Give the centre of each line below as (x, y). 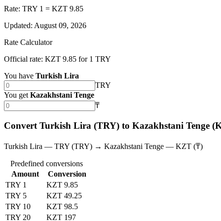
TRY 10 (18, 206)
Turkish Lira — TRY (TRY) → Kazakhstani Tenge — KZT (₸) (103, 146)
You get (16, 95)
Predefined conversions (47, 163)
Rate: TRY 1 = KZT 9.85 (44, 9)
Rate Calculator (28, 42)
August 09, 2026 (60, 26)
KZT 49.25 (64, 195)
